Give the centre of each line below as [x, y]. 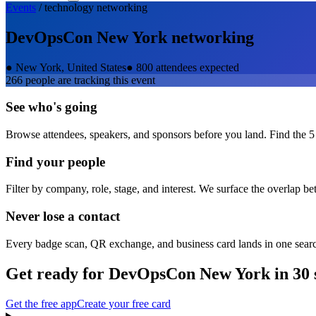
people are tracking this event [89, 80]
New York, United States [71, 67]
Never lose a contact [63, 217]
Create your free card [124, 303]
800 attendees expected [188, 67]
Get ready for [57, 273]
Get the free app [41, 303]
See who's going [51, 107]
